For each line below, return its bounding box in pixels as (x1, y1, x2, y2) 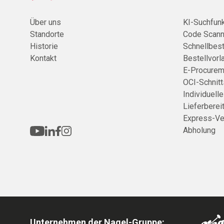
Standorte (30, 29, 64, 39)
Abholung (183, 125, 215, 135)
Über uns (30, 17, 61, 27)
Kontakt (30, 53, 56, 63)
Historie (30, 41, 58, 51)
